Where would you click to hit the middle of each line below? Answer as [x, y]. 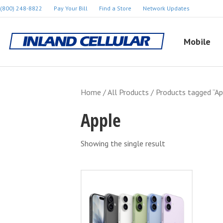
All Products [128, 92]
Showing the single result [123, 143]
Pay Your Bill [71, 8]
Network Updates [166, 8]
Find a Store [115, 8]
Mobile [197, 42]
